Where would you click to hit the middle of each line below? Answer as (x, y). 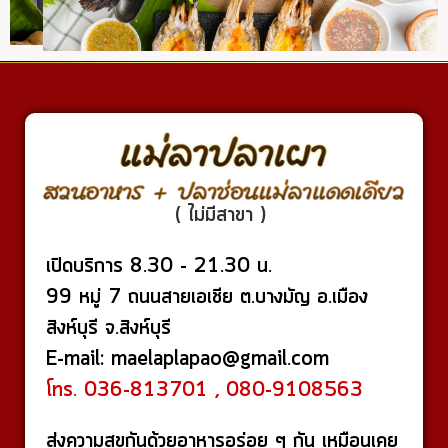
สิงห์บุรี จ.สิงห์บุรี (108, 392)
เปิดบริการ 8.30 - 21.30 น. (162, 330)
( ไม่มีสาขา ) (224, 279)
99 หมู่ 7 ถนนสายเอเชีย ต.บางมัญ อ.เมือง (207, 361)
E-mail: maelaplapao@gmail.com (187, 423)
